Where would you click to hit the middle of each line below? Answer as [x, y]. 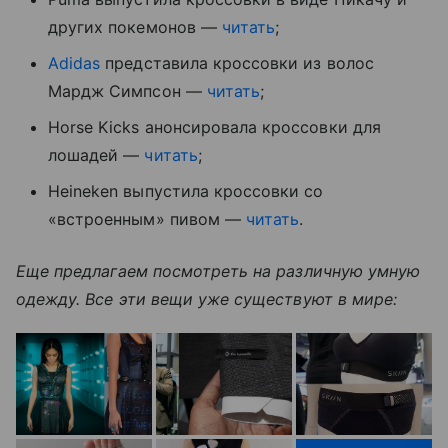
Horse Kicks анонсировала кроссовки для [214, 126]
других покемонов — [135, 26]
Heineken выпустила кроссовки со [186, 190]
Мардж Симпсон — [127, 90]
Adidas [74, 62]
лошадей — [96, 154]
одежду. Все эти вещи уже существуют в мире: [207, 298]
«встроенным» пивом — [147, 218]
